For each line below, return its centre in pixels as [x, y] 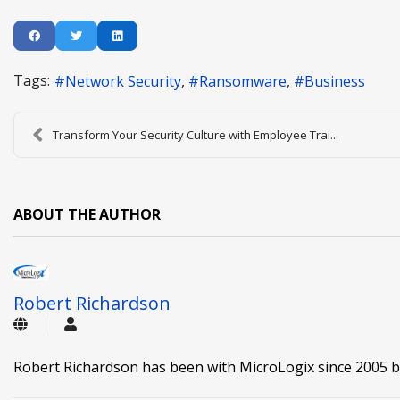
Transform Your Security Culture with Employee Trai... [196, 134]
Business [335, 81]
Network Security [123, 81]
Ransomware [243, 81]
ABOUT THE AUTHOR [87, 214]
